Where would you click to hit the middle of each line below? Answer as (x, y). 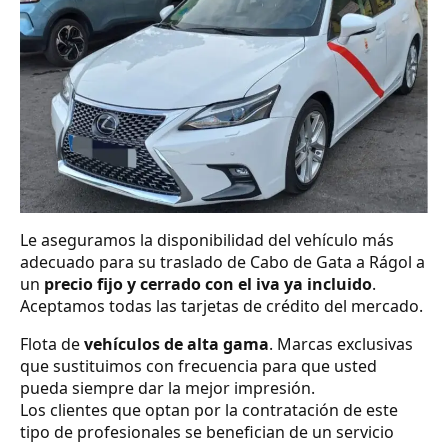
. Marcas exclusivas (341, 343)
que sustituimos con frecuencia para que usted (198, 365)
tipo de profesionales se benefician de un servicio (207, 431)
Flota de (52, 343)
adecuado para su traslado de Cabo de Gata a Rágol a (222, 261)
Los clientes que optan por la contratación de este (209, 409)
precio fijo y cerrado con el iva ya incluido (208, 283)
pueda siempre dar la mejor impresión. (167, 387)
